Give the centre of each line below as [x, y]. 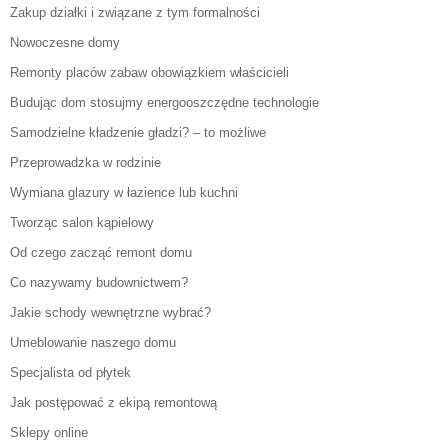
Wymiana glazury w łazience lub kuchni [124, 193]
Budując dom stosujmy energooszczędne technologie [164, 103]
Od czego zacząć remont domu [101, 253]
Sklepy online [49, 433]
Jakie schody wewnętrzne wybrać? [110, 313]
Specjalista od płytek [70, 373]
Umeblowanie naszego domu [93, 343]
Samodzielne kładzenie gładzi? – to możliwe [138, 133]
